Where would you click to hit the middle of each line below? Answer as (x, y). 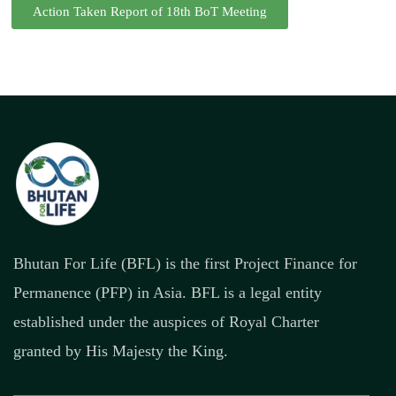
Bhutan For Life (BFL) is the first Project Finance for (185, 263)
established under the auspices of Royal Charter (166, 321)
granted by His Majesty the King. (121, 350)
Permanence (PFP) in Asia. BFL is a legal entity (168, 292)
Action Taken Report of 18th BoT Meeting (150, 11)
